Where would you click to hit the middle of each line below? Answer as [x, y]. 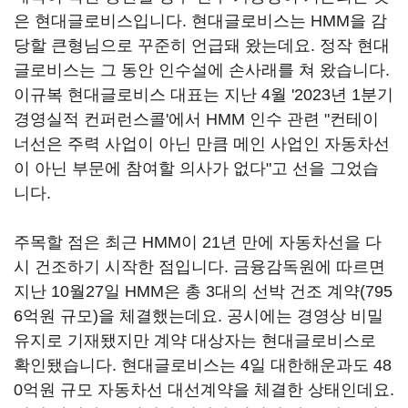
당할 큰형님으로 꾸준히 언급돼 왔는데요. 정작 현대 [202, 46]
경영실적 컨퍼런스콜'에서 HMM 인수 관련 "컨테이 [196, 119]
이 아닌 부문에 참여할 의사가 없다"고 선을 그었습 [196, 168]
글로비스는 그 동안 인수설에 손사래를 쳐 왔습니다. [202, 70]
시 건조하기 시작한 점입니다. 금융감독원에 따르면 [199, 267]
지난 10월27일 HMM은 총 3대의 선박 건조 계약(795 [203, 291]
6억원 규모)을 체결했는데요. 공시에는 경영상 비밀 [199, 316]
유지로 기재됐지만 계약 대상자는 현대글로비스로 [195, 341]
